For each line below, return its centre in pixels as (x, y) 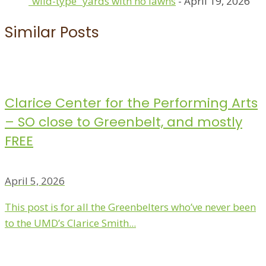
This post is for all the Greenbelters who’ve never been (130, 207)
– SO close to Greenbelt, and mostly (123, 122)
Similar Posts (52, 32)
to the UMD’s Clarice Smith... (70, 223)
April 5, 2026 (35, 181)
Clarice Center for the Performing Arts (131, 103)
